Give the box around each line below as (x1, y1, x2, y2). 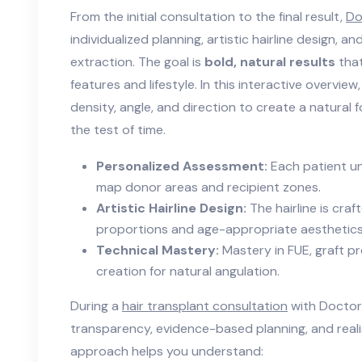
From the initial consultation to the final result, (70, 8, 346, 26)
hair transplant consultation (122, 297, 288, 315)
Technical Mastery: (96, 242, 219, 259)
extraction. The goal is (70, 53, 204, 71)
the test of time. (70, 121, 166, 139)
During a (70, 297, 122, 315)
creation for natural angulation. (96, 263, 280, 280)
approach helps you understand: (70, 343, 263, 360)
